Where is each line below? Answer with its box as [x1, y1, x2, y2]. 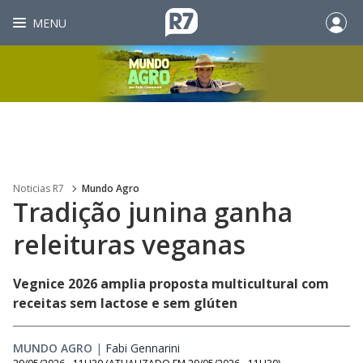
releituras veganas [13, 227, 246, 262]
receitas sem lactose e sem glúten [13, 294, 237, 312]
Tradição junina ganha [13, 194, 293, 229]
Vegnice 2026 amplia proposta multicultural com [13, 275, 329, 293]
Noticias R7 [13, 181, 64, 195]
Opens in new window [180, 340, 295, 356]
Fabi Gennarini [105, 340, 180, 356]
